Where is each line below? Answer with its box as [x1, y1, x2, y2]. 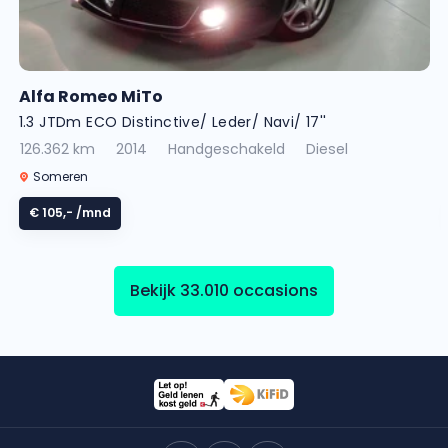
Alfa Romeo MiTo [18, 84, 163, 108]
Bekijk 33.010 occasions [130, 278, 318, 302]
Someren [29, 167, 88, 185]
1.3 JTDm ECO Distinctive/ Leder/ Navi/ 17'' [18, 111, 327, 132]
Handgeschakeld [167, 138, 285, 159]
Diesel [305, 138, 348, 159]
